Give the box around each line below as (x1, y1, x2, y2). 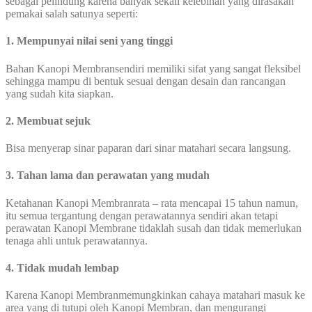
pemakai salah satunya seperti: (6, 7, 138, 19)
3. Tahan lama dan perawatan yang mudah (6, 169, 210, 182)
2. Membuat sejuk (6, 114, 91, 127)
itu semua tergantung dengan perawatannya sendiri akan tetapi (6, 209, 278, 221)
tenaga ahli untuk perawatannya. (6, 234, 148, 247)
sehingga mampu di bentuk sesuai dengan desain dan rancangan (6, 75, 286, 87)
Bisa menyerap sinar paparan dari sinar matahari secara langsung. (6, 142, 291, 155)
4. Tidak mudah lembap (6, 261, 122, 274)
